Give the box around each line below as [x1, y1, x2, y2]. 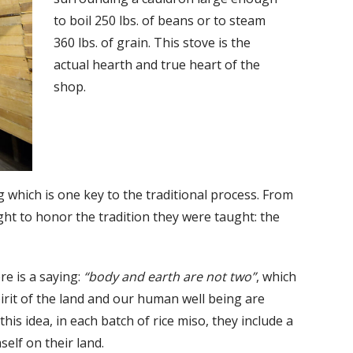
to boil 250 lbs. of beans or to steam [54, 11, 266, 29]
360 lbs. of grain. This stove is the [54, 33, 251, 51]
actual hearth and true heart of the [54, 55, 261, 73]
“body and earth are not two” [84, 268, 256, 286]
